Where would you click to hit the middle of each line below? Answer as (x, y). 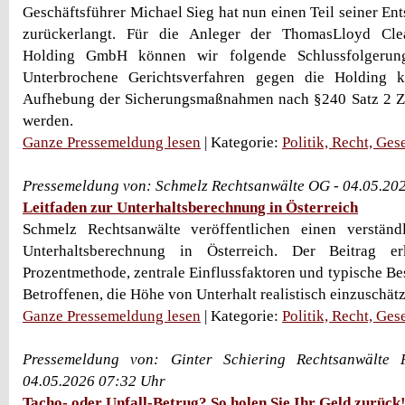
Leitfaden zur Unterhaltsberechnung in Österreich (190, 207)
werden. (48, 121)
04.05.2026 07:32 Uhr (94, 381)
